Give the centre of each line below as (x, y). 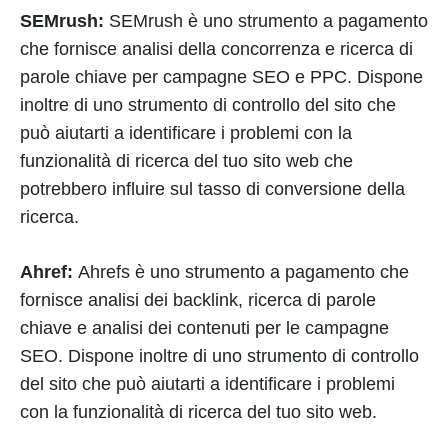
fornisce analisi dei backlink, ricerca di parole (198, 299)
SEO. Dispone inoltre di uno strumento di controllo (219, 355)
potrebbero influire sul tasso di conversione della (212, 188)
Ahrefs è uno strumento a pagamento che (243, 271)
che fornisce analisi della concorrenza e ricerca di (216, 48)
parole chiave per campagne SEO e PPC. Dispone (221, 76)
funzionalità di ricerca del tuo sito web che (186, 160)
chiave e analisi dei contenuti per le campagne (204, 327)
